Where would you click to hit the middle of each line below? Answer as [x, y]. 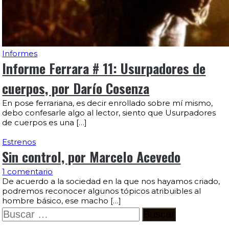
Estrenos [19, 142]
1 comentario [28, 171]
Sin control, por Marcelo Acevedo [91, 157]
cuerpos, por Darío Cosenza [76, 88]
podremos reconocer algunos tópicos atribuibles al [102, 191]
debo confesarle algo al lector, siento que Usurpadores [109, 113]
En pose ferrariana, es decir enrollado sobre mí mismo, [108, 103]
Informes [20, 53]
